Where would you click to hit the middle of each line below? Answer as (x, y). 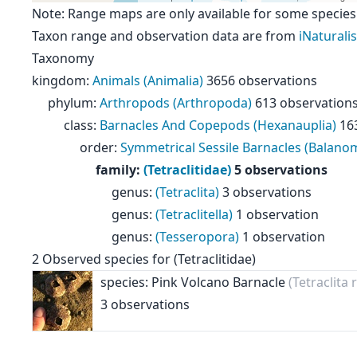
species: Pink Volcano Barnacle (194, 282)
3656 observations (262, 80)
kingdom (59, 80)
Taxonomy (63, 58)
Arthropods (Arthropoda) (176, 103)
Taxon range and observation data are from (165, 36)
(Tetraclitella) (194, 214)
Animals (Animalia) (148, 80)
